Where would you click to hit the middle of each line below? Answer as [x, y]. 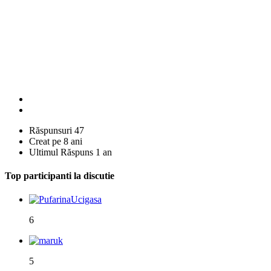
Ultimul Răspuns [61, 152]
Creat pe [45, 141]
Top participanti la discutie [60, 175]
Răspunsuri [51, 130]
